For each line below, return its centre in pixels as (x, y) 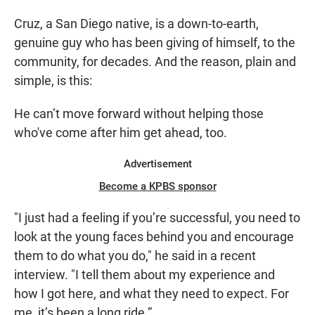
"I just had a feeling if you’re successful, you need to (157, 218)
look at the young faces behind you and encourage (154, 237)
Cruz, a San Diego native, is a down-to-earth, (136, 24)
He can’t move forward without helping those (139, 114)
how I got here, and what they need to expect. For (152, 294)
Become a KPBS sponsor (157, 187)
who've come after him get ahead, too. (121, 133)
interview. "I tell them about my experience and (144, 275)
